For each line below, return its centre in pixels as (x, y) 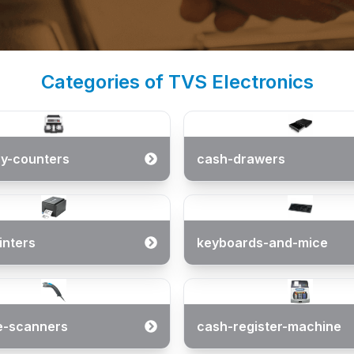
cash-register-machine (269, 326)
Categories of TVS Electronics (177, 82)
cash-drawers (241, 159)
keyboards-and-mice (262, 243)
